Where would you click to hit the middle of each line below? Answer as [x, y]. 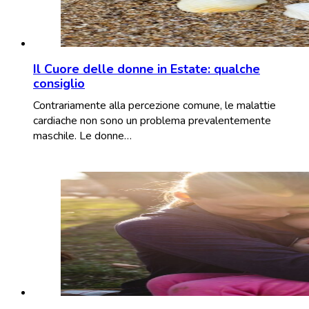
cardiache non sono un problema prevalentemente [152, 120]
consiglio [59, 83]
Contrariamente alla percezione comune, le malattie [154, 105]
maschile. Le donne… [82, 136]
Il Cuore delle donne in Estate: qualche [147, 69]
